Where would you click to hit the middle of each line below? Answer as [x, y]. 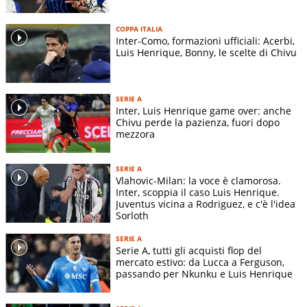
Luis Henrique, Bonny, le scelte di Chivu [206, 53]
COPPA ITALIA [139, 29]
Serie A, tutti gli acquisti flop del [189, 251]
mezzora [135, 134]
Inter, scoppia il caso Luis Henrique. [198, 193]
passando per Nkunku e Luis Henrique [204, 274]
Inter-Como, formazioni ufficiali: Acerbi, [205, 41]
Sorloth [132, 216]
